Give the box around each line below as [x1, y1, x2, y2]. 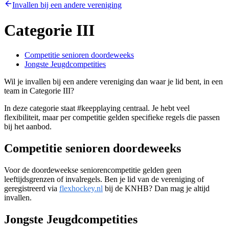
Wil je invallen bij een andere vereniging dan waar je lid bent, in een [4, 77, 223, 86]
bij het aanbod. [4, 122, 52, 131]
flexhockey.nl [59, 184, 103, 193]
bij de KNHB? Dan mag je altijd [103, 184, 210, 193]
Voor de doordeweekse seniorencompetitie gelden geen [4, 165, 181, 174]
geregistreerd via [4, 184, 59, 193]
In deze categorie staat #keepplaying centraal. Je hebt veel [4, 104, 190, 113]
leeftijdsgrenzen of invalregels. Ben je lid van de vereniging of [4, 174, 204, 184]
